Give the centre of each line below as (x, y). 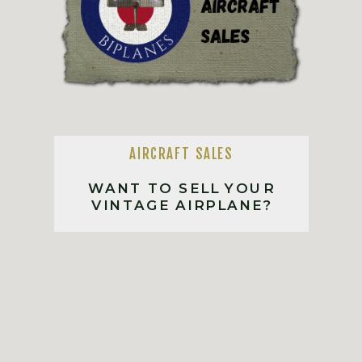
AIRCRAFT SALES (181, 154)
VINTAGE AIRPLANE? (181, 204)
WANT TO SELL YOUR (181, 187)
